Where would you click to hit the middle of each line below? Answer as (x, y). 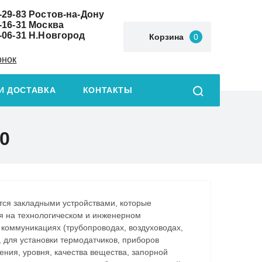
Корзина (166, 37)
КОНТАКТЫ (108, 91)
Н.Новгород (56, 35)
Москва (45, 25)
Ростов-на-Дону (65, 14)
